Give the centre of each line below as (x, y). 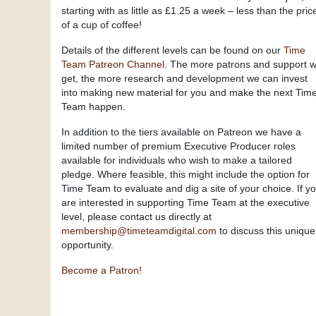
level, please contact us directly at (136, 217)
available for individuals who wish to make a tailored (177, 160)
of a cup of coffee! (102, 25)
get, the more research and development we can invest (184, 78)
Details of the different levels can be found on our (172, 50)
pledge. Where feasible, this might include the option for (186, 174)
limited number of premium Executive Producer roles (178, 146)
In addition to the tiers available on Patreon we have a (181, 132)
